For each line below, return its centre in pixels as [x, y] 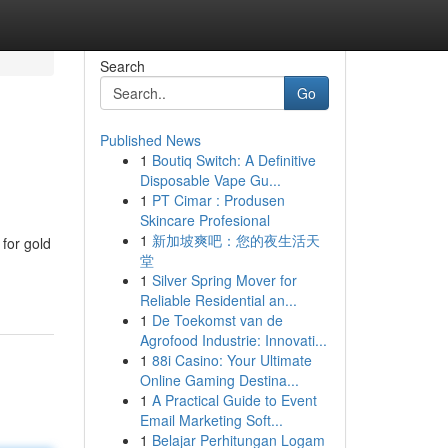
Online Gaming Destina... [219, 380]
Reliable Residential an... [218, 300]
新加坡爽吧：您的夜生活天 [235, 240]
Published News [150, 140]
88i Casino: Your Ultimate [231, 360]
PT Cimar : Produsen [218, 200]
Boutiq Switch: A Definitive [233, 160]
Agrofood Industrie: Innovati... [233, 340]
